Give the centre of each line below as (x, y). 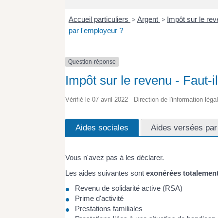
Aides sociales (102, 128)
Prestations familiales (109, 209)
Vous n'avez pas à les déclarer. (115, 158)
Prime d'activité (100, 199)
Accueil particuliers (99, 19)
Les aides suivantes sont (106, 173)
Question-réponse (92, 62)
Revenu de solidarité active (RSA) (129, 188)
